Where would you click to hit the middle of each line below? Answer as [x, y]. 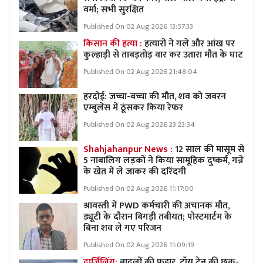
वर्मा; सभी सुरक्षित [114, 9]
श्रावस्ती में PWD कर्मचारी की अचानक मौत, [156, 205]
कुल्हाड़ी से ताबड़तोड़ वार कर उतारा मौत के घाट [163, 55]
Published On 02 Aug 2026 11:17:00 [139, 188]
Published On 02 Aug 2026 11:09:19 [139, 245]
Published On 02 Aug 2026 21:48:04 [140, 72]
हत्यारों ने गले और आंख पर [190, 43]
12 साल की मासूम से [208, 149]
